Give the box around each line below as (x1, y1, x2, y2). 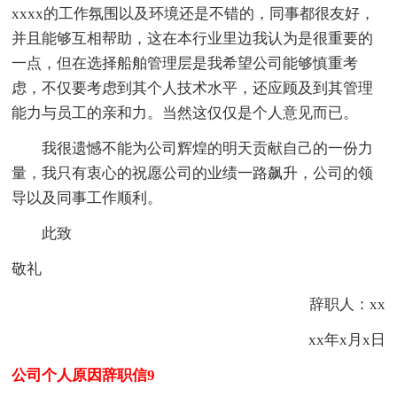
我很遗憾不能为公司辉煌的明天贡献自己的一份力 (12, 139, 374, 157)
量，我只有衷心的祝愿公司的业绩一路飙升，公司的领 (12, 164, 374, 182)
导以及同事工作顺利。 (12, 189, 163, 206)
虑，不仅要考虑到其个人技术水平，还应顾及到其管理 (12, 79, 374, 97)
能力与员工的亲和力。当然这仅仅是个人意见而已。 (12, 104, 359, 121)
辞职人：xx (278, 295, 385, 313)
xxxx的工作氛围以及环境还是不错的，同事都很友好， (12, 4, 376, 22)
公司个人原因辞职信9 (12, 366, 156, 384)
